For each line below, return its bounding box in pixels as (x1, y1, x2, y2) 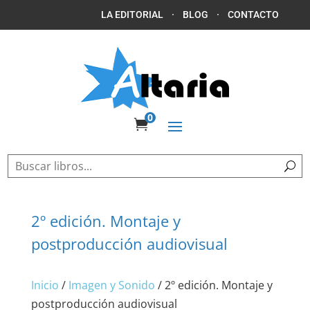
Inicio (30, 277, 59, 293)
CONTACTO (228, 9, 280, 20)
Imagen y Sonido (68, 277, 155, 293)
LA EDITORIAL (101, 9, 164, 20)
